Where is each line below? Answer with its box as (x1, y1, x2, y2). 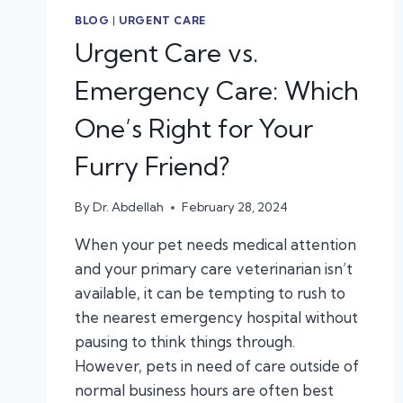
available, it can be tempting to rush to (75, 283, 345, 302)
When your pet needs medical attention (75, 235, 356, 254)
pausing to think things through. (75, 332, 295, 351)
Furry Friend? (75, 150, 229, 183)
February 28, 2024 (182, 200, 289, 214)
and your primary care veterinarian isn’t (75, 259, 353, 278)
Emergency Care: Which (75, 75, 359, 107)
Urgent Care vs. (75, 37, 258, 69)
